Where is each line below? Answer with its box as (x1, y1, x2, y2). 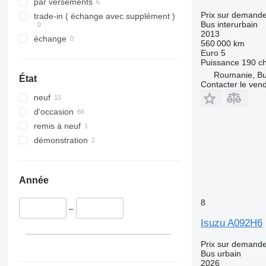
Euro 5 (200, 47, 226, 58)
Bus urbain (200, 248, 241, 258)
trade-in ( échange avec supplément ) (33, 11, 175, 21)
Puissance (200, 57, 239, 67)
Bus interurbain (200, 19, 258, 29)
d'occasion (33, 107, 74, 117)
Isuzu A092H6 (200, 217, 262, 229)
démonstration (33, 135, 88, 145)
